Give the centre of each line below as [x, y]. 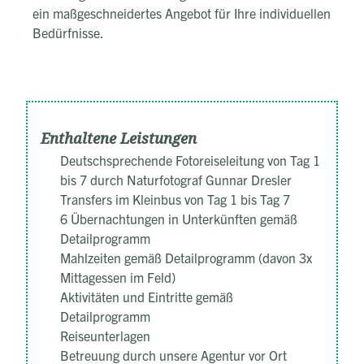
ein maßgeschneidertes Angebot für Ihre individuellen [182, 13]
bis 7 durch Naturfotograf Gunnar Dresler [176, 179]
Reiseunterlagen [107, 335]
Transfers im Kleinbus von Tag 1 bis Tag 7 [175, 199]
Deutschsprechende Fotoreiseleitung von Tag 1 [190, 160]
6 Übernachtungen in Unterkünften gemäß [179, 218]
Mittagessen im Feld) [118, 277]
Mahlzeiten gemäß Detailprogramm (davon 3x [186, 257]
